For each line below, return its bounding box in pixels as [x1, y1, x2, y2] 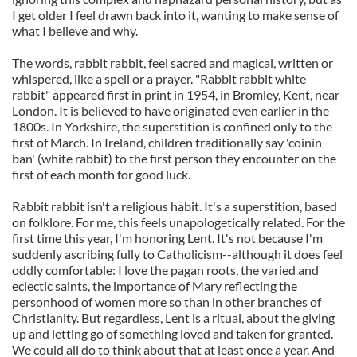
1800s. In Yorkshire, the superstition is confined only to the [12, 119, 332, 134]
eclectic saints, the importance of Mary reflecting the [12, 278, 297, 293]
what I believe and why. [12, 23, 138, 38]
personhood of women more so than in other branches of [12, 294, 321, 309]
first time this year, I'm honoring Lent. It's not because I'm [12, 230, 323, 245]
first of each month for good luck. [12, 167, 190, 182]
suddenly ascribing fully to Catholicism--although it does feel [12, 246, 343, 261]
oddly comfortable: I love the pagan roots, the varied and [12, 262, 319, 277]
